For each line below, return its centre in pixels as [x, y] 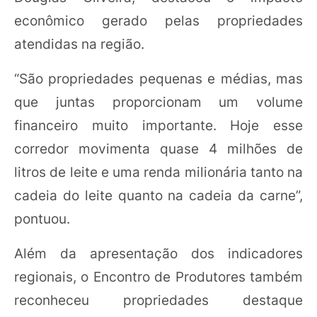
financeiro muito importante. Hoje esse [158, 125]
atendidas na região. [79, 44]
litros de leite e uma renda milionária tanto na [158, 172]
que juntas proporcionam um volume [158, 102]
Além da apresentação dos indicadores [158, 253]
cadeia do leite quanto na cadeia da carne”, [158, 195]
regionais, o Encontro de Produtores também [158, 277]
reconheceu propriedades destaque [158, 300]
